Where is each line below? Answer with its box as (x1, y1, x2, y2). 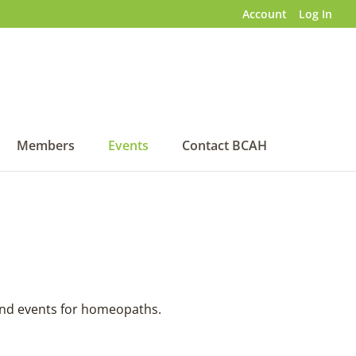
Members (17, 137, 75, 154)
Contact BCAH (182, 137, 267, 154)
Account (242, 6, 287, 21)
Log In (299, 6, 332, 21)
